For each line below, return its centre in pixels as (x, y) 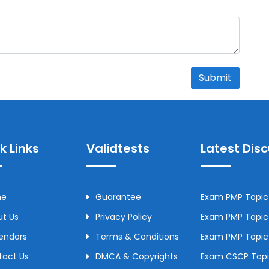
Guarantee (118, 197)
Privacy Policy (124, 216)
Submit (215, 77)
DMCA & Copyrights (137, 256)
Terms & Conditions (137, 236)
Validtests (118, 148)
